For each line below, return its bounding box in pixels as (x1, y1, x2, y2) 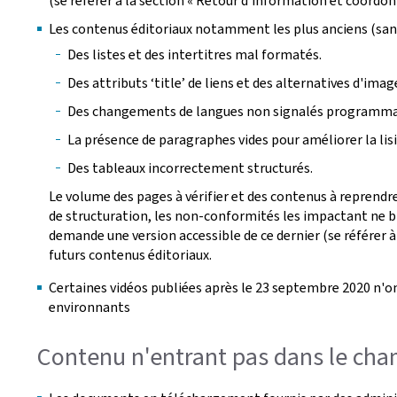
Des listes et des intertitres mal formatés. (66, 45, 322, 64)
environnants (49, 298, 130, 316)
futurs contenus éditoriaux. (49, 245, 212, 264)
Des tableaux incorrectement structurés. (66, 159, 313, 177)
